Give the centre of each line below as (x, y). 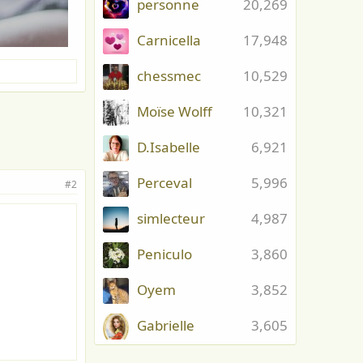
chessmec (169, 76)
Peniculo (164, 254)
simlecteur (171, 219)
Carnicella (169, 41)
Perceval (164, 183)
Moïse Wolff (175, 112)
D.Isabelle (169, 147)
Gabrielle (166, 326)
